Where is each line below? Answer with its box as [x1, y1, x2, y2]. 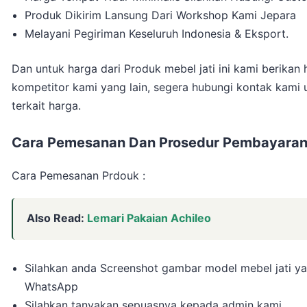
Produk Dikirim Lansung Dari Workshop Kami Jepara [25, 8, 297, 23]
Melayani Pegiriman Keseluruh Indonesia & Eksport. [25, 27, 289, 41]
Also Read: [27, 211, 87, 225]
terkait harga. [12, 99, 81, 113]
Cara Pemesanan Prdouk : [12, 169, 145, 183]
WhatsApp [25, 280, 79, 294]
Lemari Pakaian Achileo [87, 211, 211, 225]
